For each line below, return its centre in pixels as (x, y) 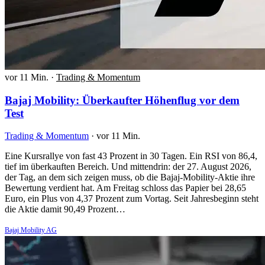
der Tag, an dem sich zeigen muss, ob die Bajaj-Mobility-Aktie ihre (130, 177)
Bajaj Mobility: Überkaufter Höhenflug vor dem (122, 100)
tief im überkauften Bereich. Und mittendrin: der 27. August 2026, (128, 167)
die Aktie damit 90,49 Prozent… (65, 209)
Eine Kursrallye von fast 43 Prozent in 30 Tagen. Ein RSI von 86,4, (131, 156)
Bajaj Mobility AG (31, 230)
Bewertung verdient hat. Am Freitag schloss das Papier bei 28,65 (125, 188)
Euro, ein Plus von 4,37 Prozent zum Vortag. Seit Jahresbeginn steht (132, 199)
